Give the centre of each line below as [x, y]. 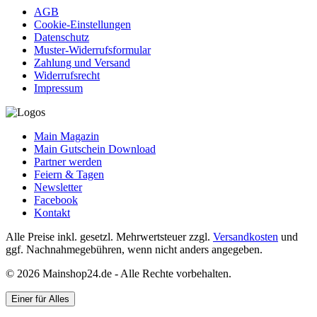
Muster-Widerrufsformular [92, 50]
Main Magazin [67, 136]
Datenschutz [62, 37]
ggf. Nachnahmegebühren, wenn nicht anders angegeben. [134, 249]
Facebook [56, 200]
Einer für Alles [40, 299]
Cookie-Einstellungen [82, 24]
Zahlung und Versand [82, 62]
